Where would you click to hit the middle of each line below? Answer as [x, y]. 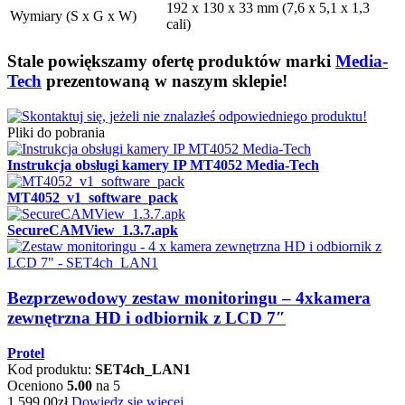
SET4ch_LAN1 [143, 369]
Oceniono [37, 385]
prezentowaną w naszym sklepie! [165, 81]
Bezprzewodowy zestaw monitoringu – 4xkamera [189, 297]
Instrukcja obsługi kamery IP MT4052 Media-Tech [163, 165]
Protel [26, 353]
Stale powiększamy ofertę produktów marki [171, 61]
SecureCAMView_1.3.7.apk [93, 231]
